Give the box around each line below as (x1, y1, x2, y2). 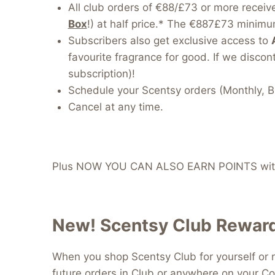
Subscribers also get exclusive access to (68, 34, 271, 47)
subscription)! (68, 68, 135, 80)
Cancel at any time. (68, 101, 163, 114)
